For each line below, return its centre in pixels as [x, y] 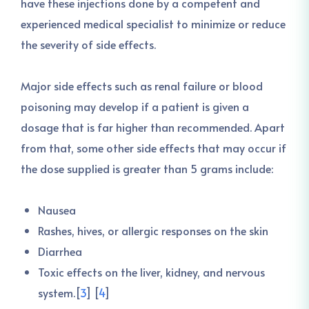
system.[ [59, 292]
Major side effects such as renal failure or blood [142, 86]
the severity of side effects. [88, 44]
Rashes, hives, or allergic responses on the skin [153, 230]
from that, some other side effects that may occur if [153, 148]
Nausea [57, 210]
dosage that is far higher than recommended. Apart [153, 127]
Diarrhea [60, 251]
